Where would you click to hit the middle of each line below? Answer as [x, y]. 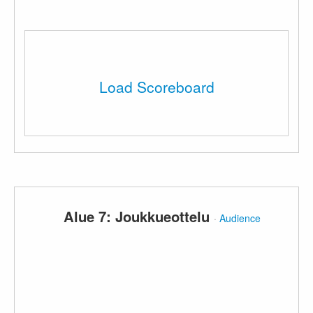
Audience [240, 218]
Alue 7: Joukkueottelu [138, 216]
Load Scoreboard [156, 86]
